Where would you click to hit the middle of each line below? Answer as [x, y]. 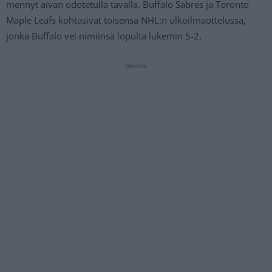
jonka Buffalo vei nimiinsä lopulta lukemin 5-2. [104, 36]
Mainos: [136, 66]
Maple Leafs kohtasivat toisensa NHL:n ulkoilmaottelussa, [126, 20]
